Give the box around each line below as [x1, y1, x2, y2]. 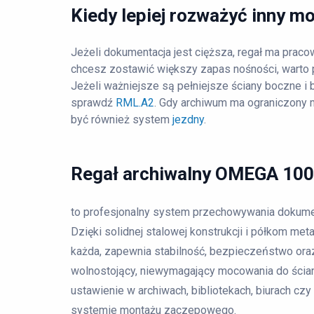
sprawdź [71, 96, 116, 109]
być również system [71, 113, 172, 126]
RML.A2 [116, 96, 154, 109]
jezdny [172, 113, 204, 126]
